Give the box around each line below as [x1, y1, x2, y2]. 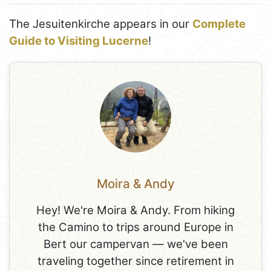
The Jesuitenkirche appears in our [9, 17, 192, 31]
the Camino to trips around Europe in [38, 220, 233, 235]
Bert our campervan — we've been [43, 237, 228, 252]
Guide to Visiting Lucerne [9, 34, 148, 48]
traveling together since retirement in [37, 254, 234, 269]
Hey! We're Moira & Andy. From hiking [36, 203, 235, 218]
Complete [192, 17, 246, 31]
